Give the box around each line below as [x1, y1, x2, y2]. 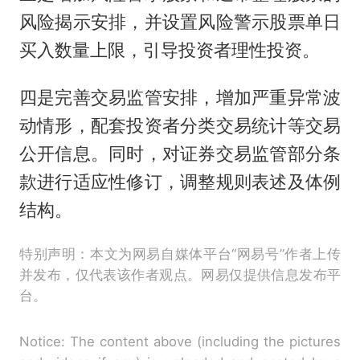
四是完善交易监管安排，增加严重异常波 [18, 87, 342, 108]
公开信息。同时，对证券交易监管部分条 [18, 143, 342, 165]
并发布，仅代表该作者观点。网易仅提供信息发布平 [18, 267, 342, 284]
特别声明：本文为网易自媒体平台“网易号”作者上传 [18, 246, 342, 263]
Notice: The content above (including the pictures [18, 333, 342, 350]
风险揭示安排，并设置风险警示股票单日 [18, 11, 342, 33]
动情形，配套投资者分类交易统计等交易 [18, 115, 342, 137]
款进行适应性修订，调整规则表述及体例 [18, 171, 342, 193]
